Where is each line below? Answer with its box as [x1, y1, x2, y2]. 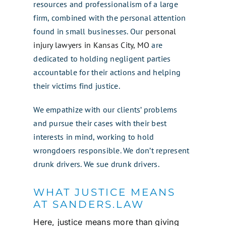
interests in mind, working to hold [33, 131, 154, 142]
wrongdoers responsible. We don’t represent [33, 145, 190, 155]
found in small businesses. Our [33, 26, 145, 36]
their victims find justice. [33, 80, 120, 91]
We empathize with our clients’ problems [33, 104, 178, 115]
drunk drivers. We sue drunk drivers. [33, 158, 159, 169]
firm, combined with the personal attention [33, 12, 186, 23]
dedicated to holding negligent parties [33, 53, 171, 64]
